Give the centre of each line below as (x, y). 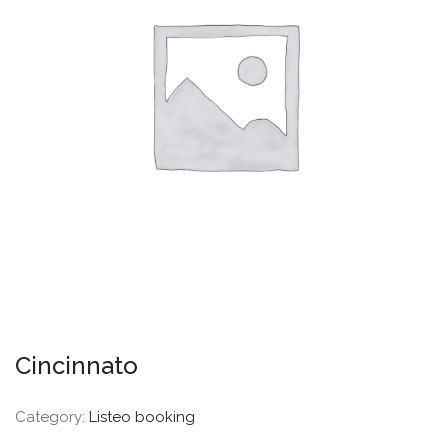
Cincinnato (76, 365)
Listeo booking (142, 417)
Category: (52, 417)
